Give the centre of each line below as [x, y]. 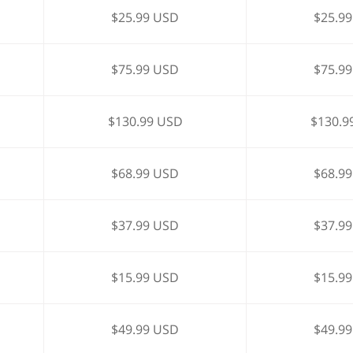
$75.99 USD [145, 69]
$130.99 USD [145, 121]
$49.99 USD [145, 329]
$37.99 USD [145, 225]
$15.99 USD [145, 277]
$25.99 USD [145, 17]
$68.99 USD [145, 173]
